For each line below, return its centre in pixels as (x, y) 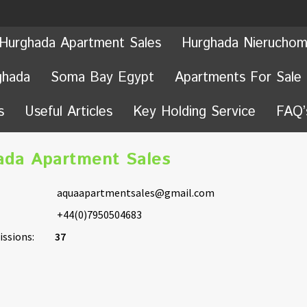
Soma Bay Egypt (102, 78)
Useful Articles (69, 112)
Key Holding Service (194, 112)
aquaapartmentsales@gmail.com (135, 192)
